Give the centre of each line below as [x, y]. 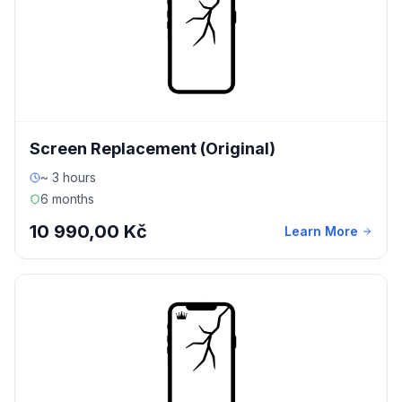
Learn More [321, 231]
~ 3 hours [68, 177]
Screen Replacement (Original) [153, 149]
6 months [67, 199]
